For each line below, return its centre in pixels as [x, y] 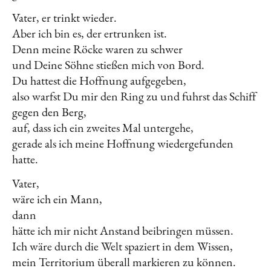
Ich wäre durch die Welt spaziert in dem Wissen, [122, 247]
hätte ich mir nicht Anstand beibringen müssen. [124, 231]
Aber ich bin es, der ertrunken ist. [91, 34]
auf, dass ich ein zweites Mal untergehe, [104, 128]
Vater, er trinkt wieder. [66, 18]
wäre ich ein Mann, [57, 199]
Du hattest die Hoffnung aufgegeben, [100, 81]
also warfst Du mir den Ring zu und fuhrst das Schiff [134, 96]
